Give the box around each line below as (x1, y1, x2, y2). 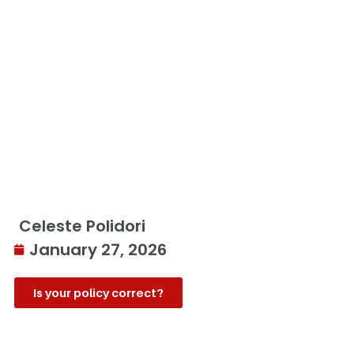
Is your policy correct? (33, 285, 164, 299)
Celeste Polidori (19, 215, 145, 237)
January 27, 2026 (29, 239, 167, 261)
